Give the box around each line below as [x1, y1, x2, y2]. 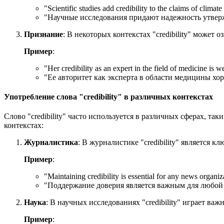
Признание [24, 29, 63, 38]
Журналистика [24, 138, 78, 147]
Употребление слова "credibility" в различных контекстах [4, 92, 213, 101]
